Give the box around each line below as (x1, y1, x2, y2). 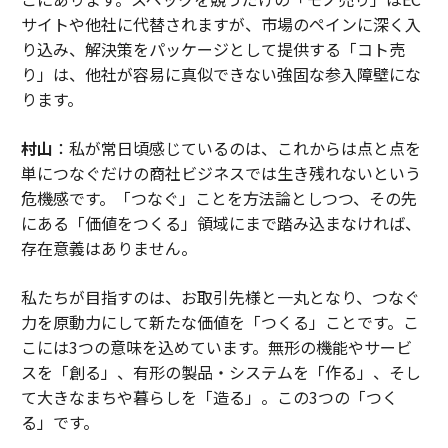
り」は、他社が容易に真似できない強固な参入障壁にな (20, 62, 421, 87)
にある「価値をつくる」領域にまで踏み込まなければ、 (20, 211, 421, 236)
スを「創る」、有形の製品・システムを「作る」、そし (20, 360, 421, 385)
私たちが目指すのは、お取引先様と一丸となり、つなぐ (20, 285, 420, 310)
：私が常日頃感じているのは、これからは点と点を (52, 136, 421, 161)
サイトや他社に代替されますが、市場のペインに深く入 (20, 12, 421, 37)
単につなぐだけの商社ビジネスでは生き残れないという (20, 161, 421, 186)
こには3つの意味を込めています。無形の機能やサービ (20, 335, 412, 360)
